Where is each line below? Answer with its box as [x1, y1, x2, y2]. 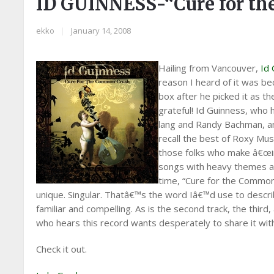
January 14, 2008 [71, 25, 131, 36]
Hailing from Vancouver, [158, 62, 261, 74]
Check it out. [36, 243, 87, 255]
